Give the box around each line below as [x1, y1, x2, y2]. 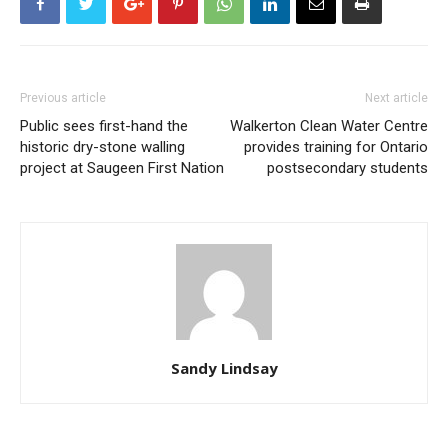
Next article [365, 91, 428, 105]
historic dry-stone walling [20, 138, 185, 156]
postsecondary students [267, 159, 428, 177]
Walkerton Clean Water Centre [230, 117, 428, 135]
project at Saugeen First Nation [20, 159, 224, 177]
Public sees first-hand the [20, 117, 188, 135]
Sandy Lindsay [170, 358, 278, 378]
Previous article [20, 91, 106, 105]
